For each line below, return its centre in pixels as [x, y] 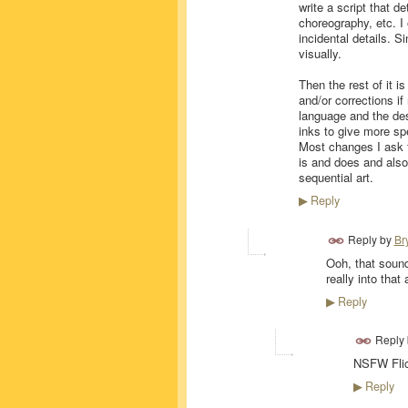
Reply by [369, 239]
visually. [320, 53]
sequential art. [336, 177]
